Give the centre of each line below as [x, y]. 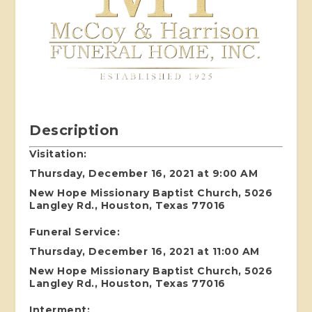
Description [74, 130]
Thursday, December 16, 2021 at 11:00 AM [145, 251]
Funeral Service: [75, 232]
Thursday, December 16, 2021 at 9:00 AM [144, 173]
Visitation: [58, 154]
